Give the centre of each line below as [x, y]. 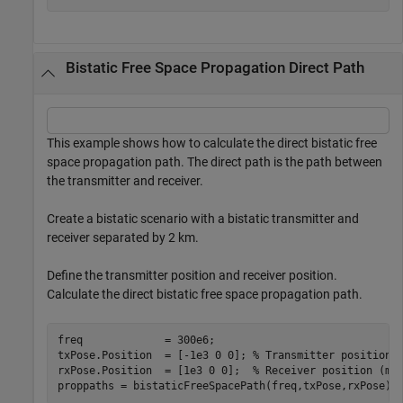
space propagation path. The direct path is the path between [215, 161]
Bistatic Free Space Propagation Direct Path [215, 68]
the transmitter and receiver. [125, 180]
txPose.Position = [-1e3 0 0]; [155, 355]
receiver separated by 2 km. [123, 237]
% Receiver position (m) [325, 371]
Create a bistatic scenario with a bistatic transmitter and [203, 218]
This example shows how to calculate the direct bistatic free [212, 143]
